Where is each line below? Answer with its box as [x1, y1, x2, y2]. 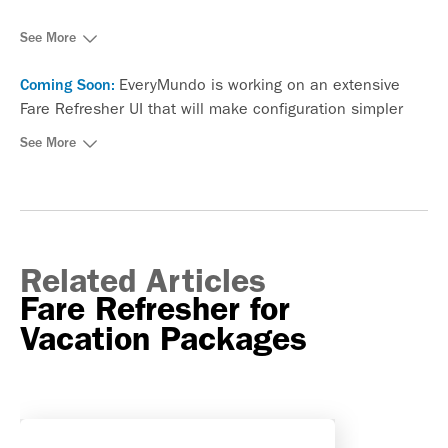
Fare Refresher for [20, 287, 290, 329]
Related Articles [20, 259, 266, 301]
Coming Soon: [20, 75, 115, 94]
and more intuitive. [20, 122, 154, 142]
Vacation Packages [20, 317, 307, 359]
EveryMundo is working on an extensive [119, 74, 400, 94]
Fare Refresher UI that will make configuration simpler [20, 98, 403, 118]
